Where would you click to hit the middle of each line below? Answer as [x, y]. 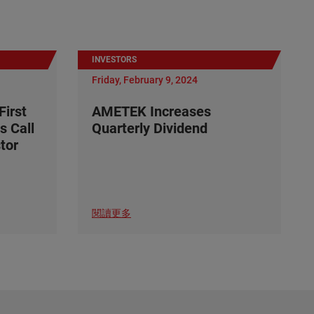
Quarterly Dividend [150, 128]
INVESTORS [114, 60]
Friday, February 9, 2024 [145, 80]
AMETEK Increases [151, 111]
